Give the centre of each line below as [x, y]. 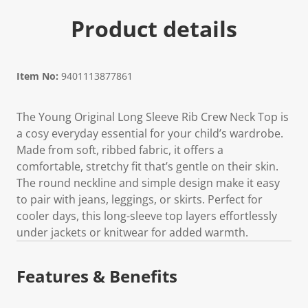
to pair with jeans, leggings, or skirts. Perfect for [140, 199]
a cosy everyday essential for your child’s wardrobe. [150, 133]
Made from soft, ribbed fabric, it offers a [120, 150]
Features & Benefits [97, 276]
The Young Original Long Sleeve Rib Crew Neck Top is [153, 117]
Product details [154, 28]
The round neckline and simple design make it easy [148, 183]
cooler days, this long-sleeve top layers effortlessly [147, 216]
